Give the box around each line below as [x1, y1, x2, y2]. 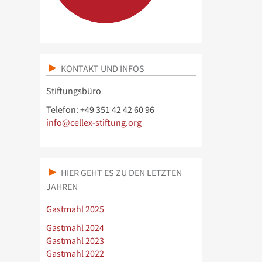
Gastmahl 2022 [46, 248, 104, 259]
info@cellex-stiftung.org [46, 117, 142, 128]
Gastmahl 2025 [46, 204, 104, 215]
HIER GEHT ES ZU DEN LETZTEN [58, 167, 182, 178]
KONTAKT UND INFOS [58, 63, 144, 74]
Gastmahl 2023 [46, 235, 104, 246]
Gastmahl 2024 [46, 222, 104, 233]
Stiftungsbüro [46, 85, 101, 96]
